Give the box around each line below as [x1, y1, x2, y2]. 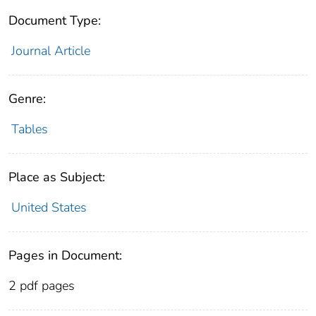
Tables [11, 120, 48, 138]
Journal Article [11, 42, 90, 59]
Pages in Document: [8, 246, 122, 264]
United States [11, 198, 87, 216]
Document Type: [8, 11, 101, 29]
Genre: [8, 90, 46, 107]
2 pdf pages [8, 276, 75, 294]
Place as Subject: [8, 168, 105, 186]
